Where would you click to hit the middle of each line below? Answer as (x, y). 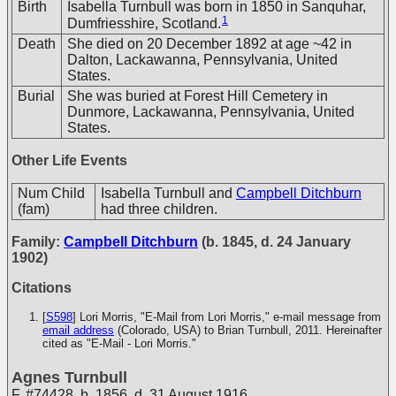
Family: (38, 242)
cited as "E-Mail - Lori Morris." (119, 343)
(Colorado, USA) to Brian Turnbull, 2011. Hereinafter (248, 330)
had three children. (159, 209)
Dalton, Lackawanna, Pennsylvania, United (202, 60)
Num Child (51, 193)
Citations (42, 288)
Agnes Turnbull (69, 377)
